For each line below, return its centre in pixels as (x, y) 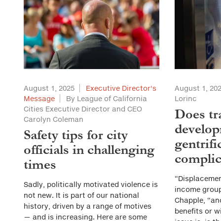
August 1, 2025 (49, 88)
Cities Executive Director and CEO (83, 109)
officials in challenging (89, 150)
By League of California (107, 98)
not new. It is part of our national (81, 195)
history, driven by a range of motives (88, 206)
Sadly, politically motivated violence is (91, 184)
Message (39, 98)
